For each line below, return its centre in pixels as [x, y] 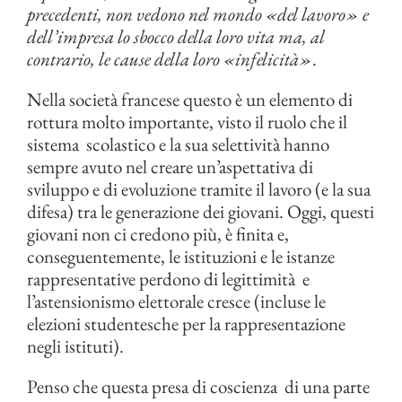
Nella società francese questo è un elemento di [190, 100]
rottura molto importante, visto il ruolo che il [187, 122]
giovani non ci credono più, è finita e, [158, 234]
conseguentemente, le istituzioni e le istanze [181, 257]
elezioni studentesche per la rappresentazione [186, 324]
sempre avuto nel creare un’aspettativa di [170, 167]
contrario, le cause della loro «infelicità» [170, 59]
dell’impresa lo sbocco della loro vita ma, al [176, 37]
